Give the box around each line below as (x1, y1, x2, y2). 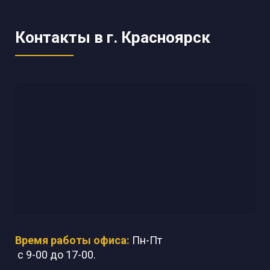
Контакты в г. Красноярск (15, 28, 210, 46)
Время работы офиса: (15, 233, 130, 246)
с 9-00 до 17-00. (15, 248, 96, 261)
